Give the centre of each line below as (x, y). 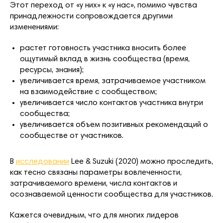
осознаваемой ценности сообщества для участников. (111, 194)
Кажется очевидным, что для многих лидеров (94, 215)
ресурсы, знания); (52, 70)
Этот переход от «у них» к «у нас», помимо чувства (104, 5)
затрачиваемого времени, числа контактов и (94, 183)
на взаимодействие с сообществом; (88, 92)
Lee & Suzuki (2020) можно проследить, (141, 162)
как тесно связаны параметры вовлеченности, (96, 172)
